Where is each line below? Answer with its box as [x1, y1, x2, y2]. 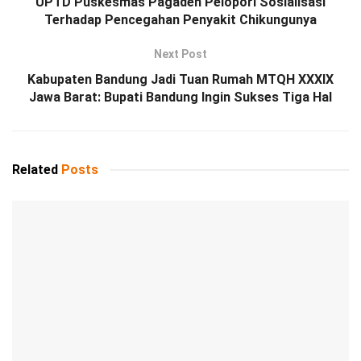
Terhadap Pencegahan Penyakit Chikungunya [44, 12, 317, 28]
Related [12, 162, 58, 178]
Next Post [154, 48, 207, 61]
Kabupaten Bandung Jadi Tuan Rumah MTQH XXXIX [27, 72, 334, 88]
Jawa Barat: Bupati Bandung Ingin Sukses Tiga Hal [29, 89, 332, 106]
